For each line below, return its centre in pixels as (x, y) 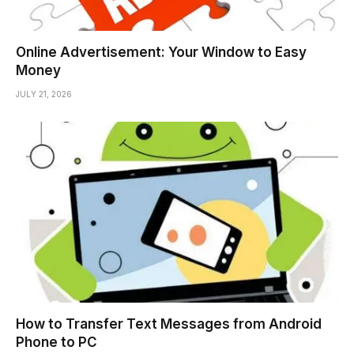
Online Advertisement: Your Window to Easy (161, 52)
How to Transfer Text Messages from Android (169, 324)
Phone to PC (56, 343)
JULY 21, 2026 (44, 94)
